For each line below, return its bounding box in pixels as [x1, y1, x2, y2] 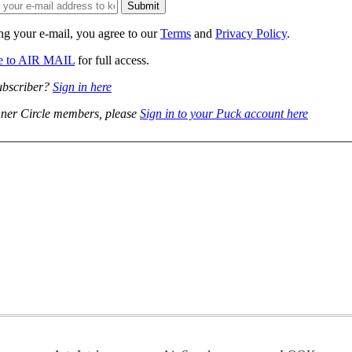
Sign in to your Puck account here [140, 106, 308, 120]
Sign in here [53, 79, 112, 93]
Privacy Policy [215, 26, 287, 40]
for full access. [75, 53, 149, 67]
